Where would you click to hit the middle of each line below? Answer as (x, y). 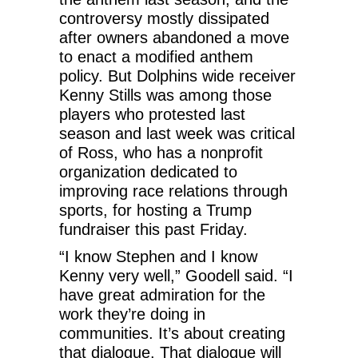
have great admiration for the (162, 294)
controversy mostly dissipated (164, 18)
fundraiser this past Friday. (153, 229)
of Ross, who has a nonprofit (161, 152)
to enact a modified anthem (156, 56)
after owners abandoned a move (174, 37)
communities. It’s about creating (172, 333)
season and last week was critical (177, 133)
